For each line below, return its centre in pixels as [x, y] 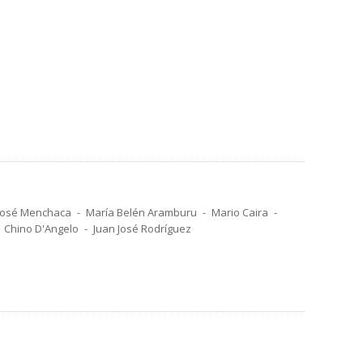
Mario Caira [240, 212]
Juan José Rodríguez [142, 228]
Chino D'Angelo [41, 228]
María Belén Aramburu [141, 212]
